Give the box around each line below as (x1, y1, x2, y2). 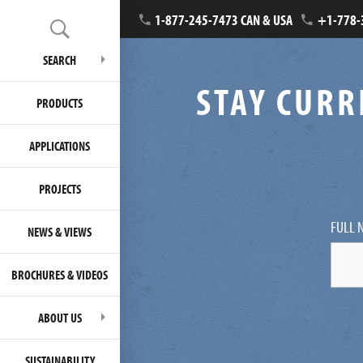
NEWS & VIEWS (28, 224, 92, 240)
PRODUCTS (36, 95, 83, 111)
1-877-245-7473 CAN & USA (155, 11, 293, 30)
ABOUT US (37, 310, 82, 326)
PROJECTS (38, 181, 81, 197)
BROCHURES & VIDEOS (11, 267, 109, 283)
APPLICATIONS (29, 138, 91, 154)
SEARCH (43, 52, 77, 68)
